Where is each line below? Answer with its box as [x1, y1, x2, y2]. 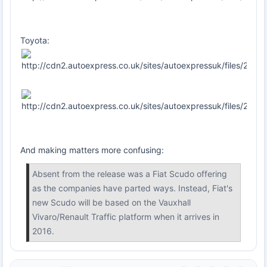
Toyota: [20, 35, 49, 46]
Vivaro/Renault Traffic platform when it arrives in [32, 212, 219, 222]
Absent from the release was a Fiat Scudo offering [32, 169, 227, 179]
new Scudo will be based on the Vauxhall [32, 197, 191, 208]
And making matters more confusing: [20, 145, 164, 156]
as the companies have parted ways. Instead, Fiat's [32, 183, 232, 194]
